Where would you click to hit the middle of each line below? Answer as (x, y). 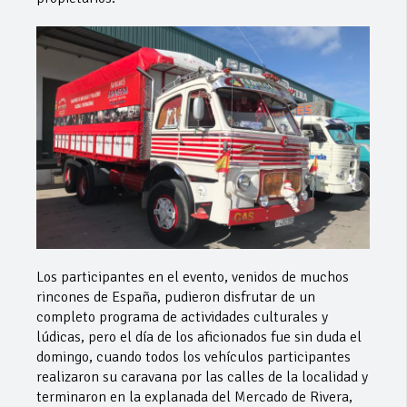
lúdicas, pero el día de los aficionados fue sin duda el (199, 337)
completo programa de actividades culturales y (182, 317)
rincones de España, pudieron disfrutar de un (176, 297)
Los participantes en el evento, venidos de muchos (193, 277)
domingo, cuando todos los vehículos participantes (194, 357)
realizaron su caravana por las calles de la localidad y (202, 377)
